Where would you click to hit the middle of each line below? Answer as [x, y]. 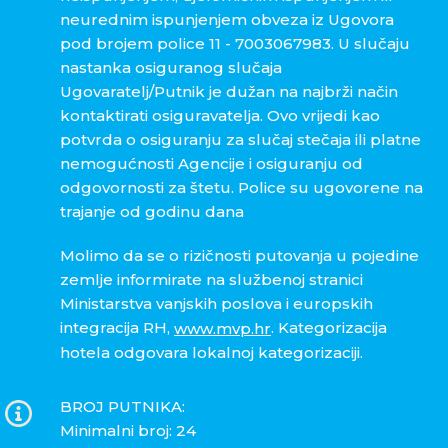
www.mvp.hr [222, 329]
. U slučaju [370, 44]
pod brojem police [134, 44]
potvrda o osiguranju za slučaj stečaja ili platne [240, 140]
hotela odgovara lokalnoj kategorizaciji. [213, 353]
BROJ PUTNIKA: [122, 407]
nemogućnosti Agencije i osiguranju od [211, 164]
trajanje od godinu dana [152, 212]
